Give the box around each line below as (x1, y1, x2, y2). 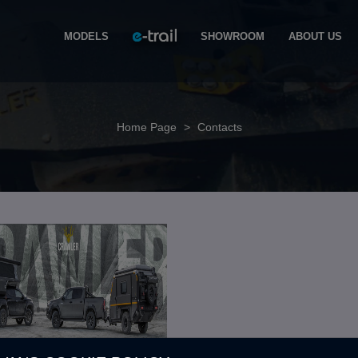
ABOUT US (288, 30, 342, 42)
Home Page (116, 121, 177, 133)
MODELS (64, 30, 109, 42)
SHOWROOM (201, 30, 265, 42)
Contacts (193, 121, 242, 133)
